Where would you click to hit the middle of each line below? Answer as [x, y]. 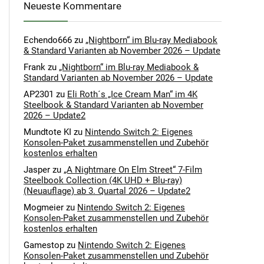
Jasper [37, 170]
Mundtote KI [47, 132]
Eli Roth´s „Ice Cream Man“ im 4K [132, 95]
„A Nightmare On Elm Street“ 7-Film [133, 170]
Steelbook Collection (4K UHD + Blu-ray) [103, 181]
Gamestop [44, 245]
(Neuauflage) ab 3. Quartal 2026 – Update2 [107, 191]
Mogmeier [44, 208]
